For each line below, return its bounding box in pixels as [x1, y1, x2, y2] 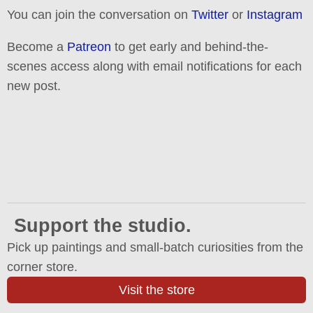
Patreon [67, 39, 111, 54]
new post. [7, 78, 61, 93]
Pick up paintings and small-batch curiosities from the [7, 240, 303, 254]
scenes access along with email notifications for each [7, 59, 302, 73]
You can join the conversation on [7, 7, 191, 22]
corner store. [7, 259, 78, 274]
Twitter [191, 7, 228, 22]
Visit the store [118, 282, 195, 297]
